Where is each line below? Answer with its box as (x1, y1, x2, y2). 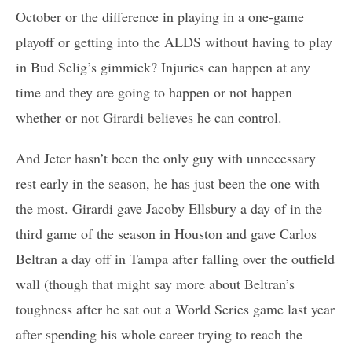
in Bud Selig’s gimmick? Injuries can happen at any (16, 57, 310, 76)
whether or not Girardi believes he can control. (16, 107, 282, 126)
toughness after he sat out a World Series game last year (16, 299, 335, 318)
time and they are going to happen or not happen (16, 82, 292, 101)
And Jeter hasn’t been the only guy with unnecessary (16, 148, 316, 167)
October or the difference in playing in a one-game (16, 6, 304, 26)
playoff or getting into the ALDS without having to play (16, 31, 332, 51)
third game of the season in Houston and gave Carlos (16, 223, 317, 243)
